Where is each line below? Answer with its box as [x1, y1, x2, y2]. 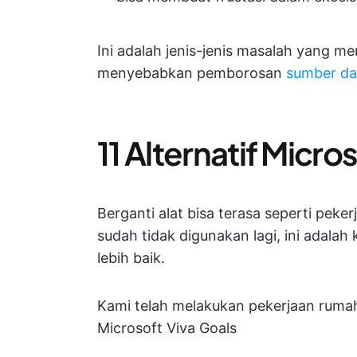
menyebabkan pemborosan [97, 65, 286, 81]
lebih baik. [97, 249, 165, 266]
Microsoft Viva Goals [97, 320, 237, 336]
